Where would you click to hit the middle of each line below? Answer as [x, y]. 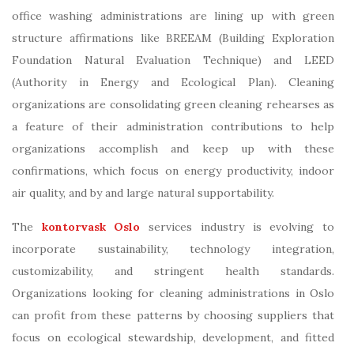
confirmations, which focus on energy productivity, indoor [173, 170]
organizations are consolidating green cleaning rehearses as [173, 104]
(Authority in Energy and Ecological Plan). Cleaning [173, 82]
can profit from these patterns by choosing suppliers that [173, 315]
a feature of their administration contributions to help [173, 126]
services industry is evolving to [237, 226]
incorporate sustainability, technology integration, [173, 249]
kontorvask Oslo [91, 226]
